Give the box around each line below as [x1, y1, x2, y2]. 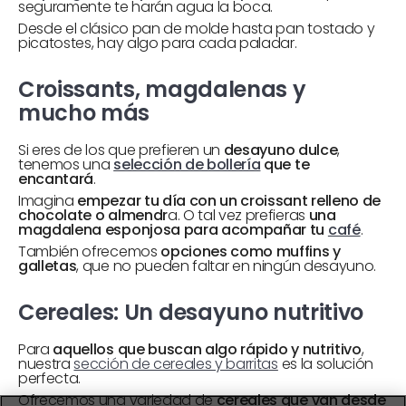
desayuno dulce [223, 139, 338, 160]
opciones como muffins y [160, 240, 341, 262]
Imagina [18, 189, 78, 211]
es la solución [277, 353, 374, 374]
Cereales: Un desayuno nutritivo [18, 296, 364, 327]
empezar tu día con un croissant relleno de [77, 189, 382, 211]
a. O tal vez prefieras [167, 204, 309, 226]
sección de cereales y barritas [73, 353, 278, 374]
